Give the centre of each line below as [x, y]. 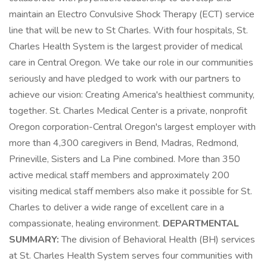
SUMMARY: [35, 240]
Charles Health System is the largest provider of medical [126, 46]
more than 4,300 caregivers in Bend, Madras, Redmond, [124, 143]
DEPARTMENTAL [201, 223]
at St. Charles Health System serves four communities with [131, 256]
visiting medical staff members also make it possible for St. [131, 191]
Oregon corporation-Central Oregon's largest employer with [132, 127]
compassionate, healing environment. [86, 223]
